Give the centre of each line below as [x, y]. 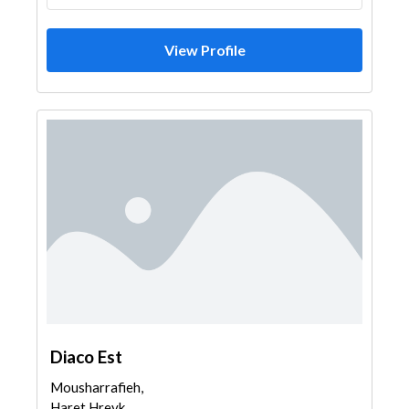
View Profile [204, 50]
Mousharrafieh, [97, 387]
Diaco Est [86, 357]
